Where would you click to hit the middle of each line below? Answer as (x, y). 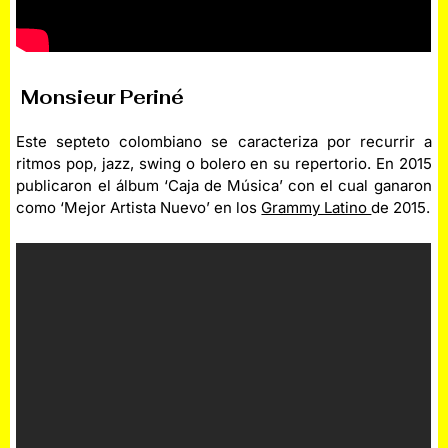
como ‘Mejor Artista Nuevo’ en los (139, 208)
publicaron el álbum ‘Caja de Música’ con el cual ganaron (224, 186)
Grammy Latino (316, 208)
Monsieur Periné (100, 97)
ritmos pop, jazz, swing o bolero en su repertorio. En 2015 (224, 164)
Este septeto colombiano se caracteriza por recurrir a (224, 142)
